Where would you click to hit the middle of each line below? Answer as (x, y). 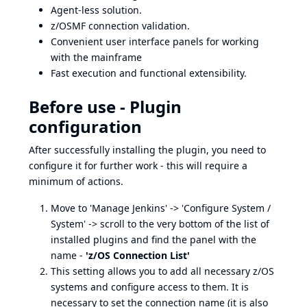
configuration (85, 126)
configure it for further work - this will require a (138, 165)
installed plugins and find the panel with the (153, 240)
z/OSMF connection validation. (120, 26)
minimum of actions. (76, 181)
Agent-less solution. (96, 10)
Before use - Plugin (105, 107)
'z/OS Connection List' (138, 255)
